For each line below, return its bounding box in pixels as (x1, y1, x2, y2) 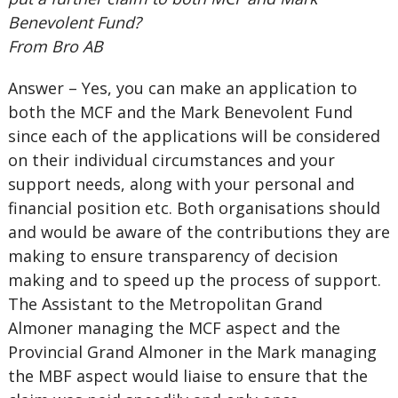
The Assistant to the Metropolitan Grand (7, 293, 322, 314)
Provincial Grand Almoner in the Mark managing (7, 341, 377, 362)
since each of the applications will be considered (7, 125, 380, 147)
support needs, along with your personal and (7, 173, 354, 195)
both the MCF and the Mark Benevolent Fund (7, 101, 353, 123)
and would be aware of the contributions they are (7, 221, 390, 243)
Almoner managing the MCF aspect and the (7, 317, 340, 338)
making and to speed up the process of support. (7, 269, 381, 291)
